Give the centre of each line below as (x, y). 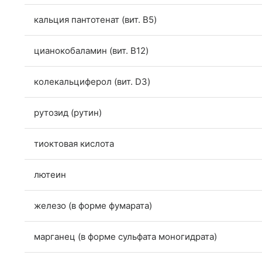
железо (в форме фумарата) (93, 206)
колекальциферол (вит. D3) (92, 82)
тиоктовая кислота (74, 144)
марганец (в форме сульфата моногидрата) (125, 237)
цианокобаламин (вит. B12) (91, 51)
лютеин (50, 175)
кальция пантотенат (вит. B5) (95, 20)
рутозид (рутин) (68, 113)
